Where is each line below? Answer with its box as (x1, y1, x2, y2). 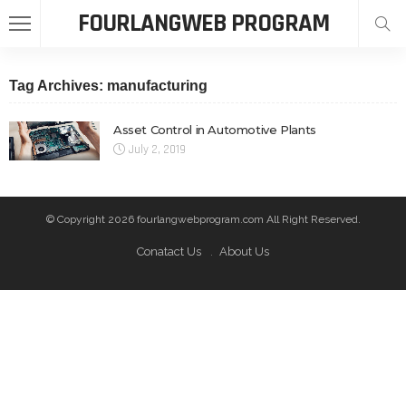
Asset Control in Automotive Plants (113, 122, 316, 137)
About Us (219, 244, 269, 258)
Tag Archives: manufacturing (9, 78, 208, 93)
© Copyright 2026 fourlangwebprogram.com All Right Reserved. (45, 212, 361, 226)
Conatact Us (137, 244, 201, 258)
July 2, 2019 (129, 142, 186, 157)
